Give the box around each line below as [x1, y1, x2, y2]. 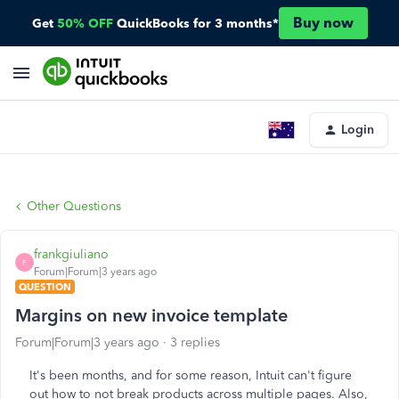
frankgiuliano [34, 247, 109, 262]
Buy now [292, 14, 354, 31]
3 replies [170, 335, 220, 350]
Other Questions [27, 199, 121, 214]
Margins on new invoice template [15, 305, 288, 326]
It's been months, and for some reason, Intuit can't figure [29, 368, 352, 383]
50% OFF [56, 15, 113, 31]
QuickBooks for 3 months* [116, 15, 279, 31]
